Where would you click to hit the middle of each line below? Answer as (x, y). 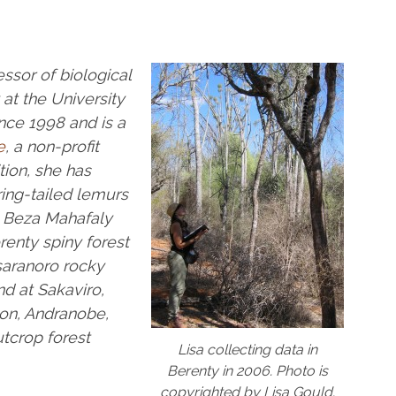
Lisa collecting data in (247, 349)
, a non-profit (52, 146)
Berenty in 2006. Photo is (247, 370)
